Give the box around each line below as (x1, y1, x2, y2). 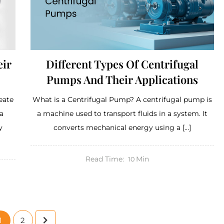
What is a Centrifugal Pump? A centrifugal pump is (32, 94, 212, 104)
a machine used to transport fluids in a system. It (36, 108, 207, 118)
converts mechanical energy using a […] (53, 122, 191, 132)
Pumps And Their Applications (46, 71, 198, 87)
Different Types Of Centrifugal (45, 56, 198, 71)
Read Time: (85, 154, 124, 163)
